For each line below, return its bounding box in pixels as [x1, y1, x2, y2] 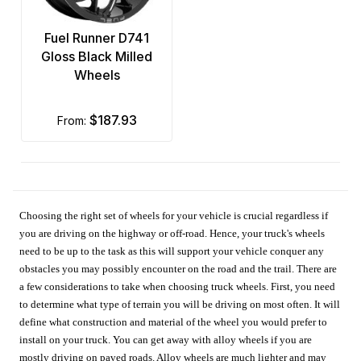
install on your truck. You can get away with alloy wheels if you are [19, 333, 313, 346]
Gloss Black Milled [41, 48, 152, 64]
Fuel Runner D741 [44, 29, 149, 46]
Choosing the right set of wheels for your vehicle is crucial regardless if [19, 209, 329, 222]
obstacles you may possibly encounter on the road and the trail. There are [19, 262, 338, 275]
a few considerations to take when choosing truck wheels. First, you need [19, 280, 336, 293]
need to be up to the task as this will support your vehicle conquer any [19, 244, 325, 257]
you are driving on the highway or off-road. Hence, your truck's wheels [19, 226, 326, 239]
